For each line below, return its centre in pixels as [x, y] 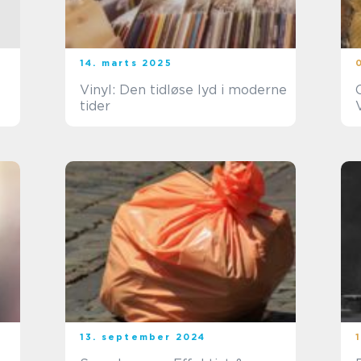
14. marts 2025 [126, 63]
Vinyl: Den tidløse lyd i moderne [183, 90]
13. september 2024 [143, 337]
